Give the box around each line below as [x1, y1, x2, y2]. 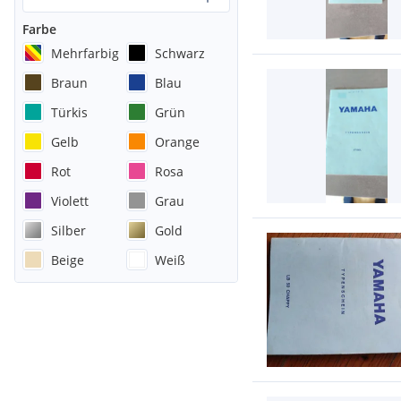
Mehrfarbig [51, 44, 119, 62]
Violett [51, 192, 89, 209]
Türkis [51, 103, 88, 121]
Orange [155, 132, 200, 150]
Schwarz [155, 44, 205, 62]
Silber [51, 221, 86, 239]
